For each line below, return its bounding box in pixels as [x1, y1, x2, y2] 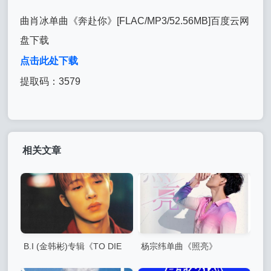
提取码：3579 [20, 76, 81, 87]
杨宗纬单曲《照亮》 [141, 241, 218, 252]
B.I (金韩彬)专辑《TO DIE [24, 241, 122, 252]
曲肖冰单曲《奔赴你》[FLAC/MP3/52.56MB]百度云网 [20, 16, 250, 27]
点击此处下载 [20, 56, 79, 67]
